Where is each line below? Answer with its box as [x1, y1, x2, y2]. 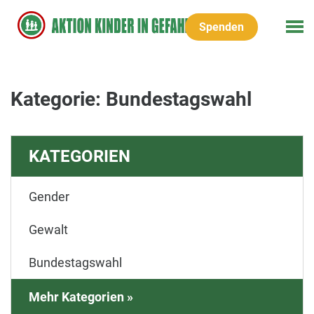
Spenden [199, 20, 244, 34]
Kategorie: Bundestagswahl [11, 88, 252, 111]
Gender [29, 189, 69, 204]
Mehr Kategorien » [29, 289, 133, 304]
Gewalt [29, 222, 68, 237]
